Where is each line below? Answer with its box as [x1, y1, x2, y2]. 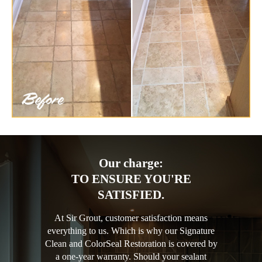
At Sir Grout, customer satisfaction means [54, 212, 208, 223]
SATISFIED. [98, 187, 164, 202]
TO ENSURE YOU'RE [71, 171, 191, 186]
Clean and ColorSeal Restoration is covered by [44, 238, 218, 249]
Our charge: [99, 156, 163, 170]
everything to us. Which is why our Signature [47, 225, 215, 236]
